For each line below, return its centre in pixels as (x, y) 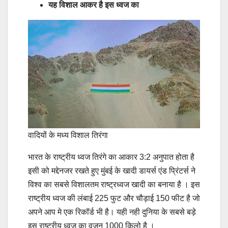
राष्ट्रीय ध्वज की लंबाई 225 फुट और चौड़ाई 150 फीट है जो (114, 198)
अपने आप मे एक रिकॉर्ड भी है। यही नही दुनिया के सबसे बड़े (112, 212)
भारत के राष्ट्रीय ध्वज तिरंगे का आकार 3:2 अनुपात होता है (111, 157)
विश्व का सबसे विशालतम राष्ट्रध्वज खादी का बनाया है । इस (114, 184)
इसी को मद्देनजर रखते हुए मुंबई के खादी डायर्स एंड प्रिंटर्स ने (112, 170)
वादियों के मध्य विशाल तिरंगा (68, 135)
